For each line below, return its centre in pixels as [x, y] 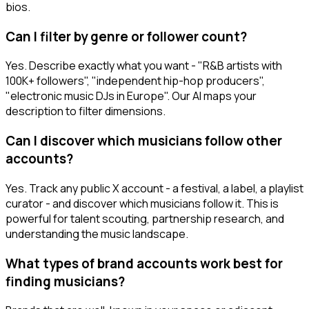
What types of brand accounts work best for [144, 263]
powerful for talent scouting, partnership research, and [145, 218]
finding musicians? [65, 281]
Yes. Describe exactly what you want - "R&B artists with [144, 66]
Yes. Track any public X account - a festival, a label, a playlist [154, 188]
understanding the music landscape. [97, 233]
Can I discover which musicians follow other [144, 141]
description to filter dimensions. [86, 111]
